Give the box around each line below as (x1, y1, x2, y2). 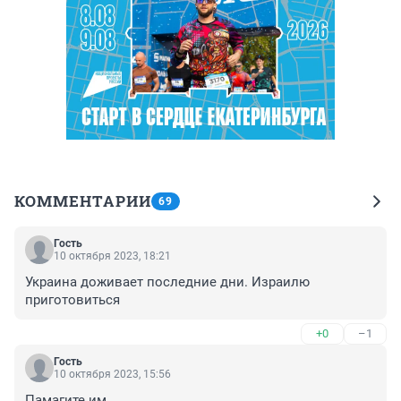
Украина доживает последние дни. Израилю (25, 274, 310, 291)
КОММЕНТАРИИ (14, 191, 151, 212)
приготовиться (25, 292, 120, 309)
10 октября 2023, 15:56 (54, 368, 171, 381)
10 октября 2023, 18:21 (54, 250, 171, 263)
